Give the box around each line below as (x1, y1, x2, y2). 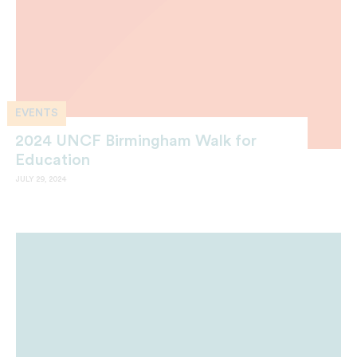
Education (15, 151, 90, 168)
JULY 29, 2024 (15, 175, 67, 183)
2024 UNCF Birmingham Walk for (15, 132, 257, 149)
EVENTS (15, 107, 58, 119)
